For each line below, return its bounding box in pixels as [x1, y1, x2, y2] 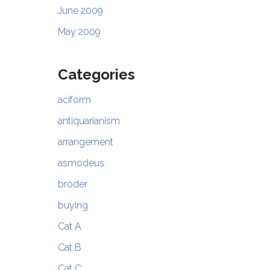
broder [57, 178, 87, 190]
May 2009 [57, 26, 101, 38]
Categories [57, 66, 135, 84]
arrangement [57, 136, 113, 148]
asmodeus [57, 157, 104, 169]
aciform [57, 94, 91, 106]
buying [57, 199, 88, 212]
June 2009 [57, 5, 103, 17]
